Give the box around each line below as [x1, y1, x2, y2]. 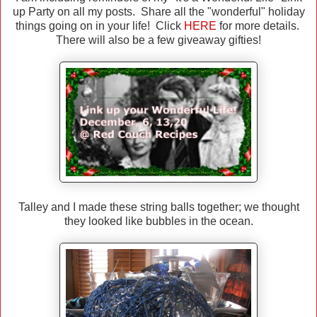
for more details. [216, 20, 302, 33]
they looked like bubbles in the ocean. [64, 215, 253, 228]
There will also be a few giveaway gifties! [56, 34, 261, 47]
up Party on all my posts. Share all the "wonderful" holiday [12, 6, 305, 18]
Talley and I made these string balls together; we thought [18, 201, 299, 214]
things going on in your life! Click [15, 20, 184, 33]
